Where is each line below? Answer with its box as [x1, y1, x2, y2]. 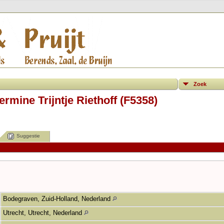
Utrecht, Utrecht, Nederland [3, 208, 84, 216]
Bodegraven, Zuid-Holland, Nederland [3, 194, 112, 202]
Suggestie [16, 133, 40, 138]
